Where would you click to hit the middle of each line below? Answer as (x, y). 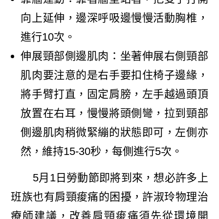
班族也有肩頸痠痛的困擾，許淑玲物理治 (109, 197)
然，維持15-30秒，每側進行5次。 (102, 152)
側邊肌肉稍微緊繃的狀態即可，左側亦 (114, 132)
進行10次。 (48, 37)
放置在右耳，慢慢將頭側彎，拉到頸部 (114, 113)
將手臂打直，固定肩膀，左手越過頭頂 (114, 94)
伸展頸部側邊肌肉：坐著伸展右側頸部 (114, 56)
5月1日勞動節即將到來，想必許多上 (109, 178)
